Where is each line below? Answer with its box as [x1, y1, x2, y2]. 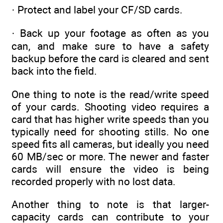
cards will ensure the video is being [11, 162, 209, 175]
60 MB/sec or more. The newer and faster [11, 150, 209, 163]
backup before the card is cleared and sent [11, 52, 209, 65]
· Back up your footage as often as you [11, 27, 209, 40]
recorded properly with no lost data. [11, 175, 176, 188]
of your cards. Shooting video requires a [11, 100, 209, 113]
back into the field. [11, 65, 97, 78]
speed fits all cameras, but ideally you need [11, 137, 209, 150]
